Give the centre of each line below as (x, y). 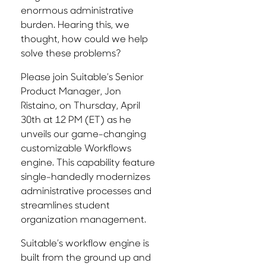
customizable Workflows (76, 148)
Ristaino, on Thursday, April (80, 105)
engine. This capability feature (88, 162)
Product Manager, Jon (71, 91)
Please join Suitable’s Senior (82, 77)
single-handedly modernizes (85, 176)
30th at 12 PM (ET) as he (76, 119)
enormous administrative (77, 10)
